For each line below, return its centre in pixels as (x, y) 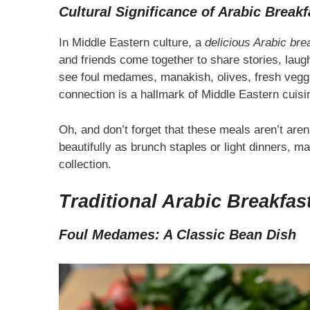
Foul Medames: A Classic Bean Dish (177, 235)
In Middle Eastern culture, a (131, 43)
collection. (85, 164)
